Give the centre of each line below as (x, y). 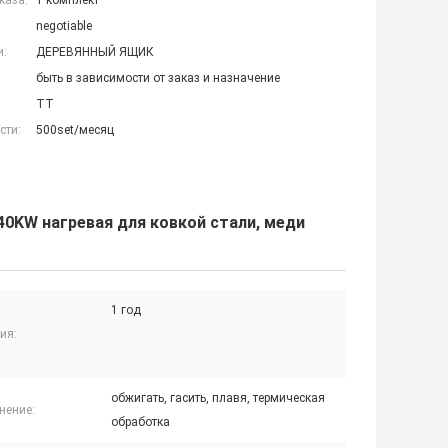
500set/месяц (75, 130)
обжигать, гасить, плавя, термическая (218, 398)
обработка (140, 422)
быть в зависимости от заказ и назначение (158, 78)
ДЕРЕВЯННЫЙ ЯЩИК (95, 52)
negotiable (64, 26)
